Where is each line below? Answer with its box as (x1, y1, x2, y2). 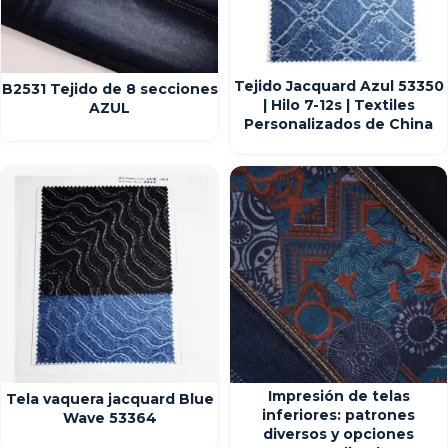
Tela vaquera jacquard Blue (5, 390, 214, 408)
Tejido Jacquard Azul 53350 (233, 77, 444, 95)
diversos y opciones (263, 425, 414, 443)
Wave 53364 (62, 409, 157, 427)
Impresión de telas (267, 387, 410, 405)
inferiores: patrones (262, 406, 415, 424)
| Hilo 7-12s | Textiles (262, 96, 415, 114)
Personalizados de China (244, 115, 433, 133)
